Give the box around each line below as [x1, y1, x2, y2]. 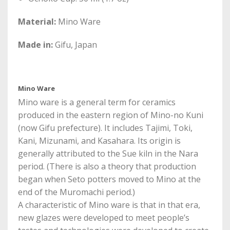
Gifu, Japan [53, 39, 97, 51]
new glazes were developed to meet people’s [18, 212, 189, 223]
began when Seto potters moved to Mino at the [18, 173, 201, 185]
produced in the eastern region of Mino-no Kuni [18, 109, 203, 121]
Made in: [18, 39, 53, 51]
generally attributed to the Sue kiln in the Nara [18, 147, 198, 159]
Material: [18, 16, 56, 28]
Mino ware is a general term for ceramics [18, 96, 176, 108]
